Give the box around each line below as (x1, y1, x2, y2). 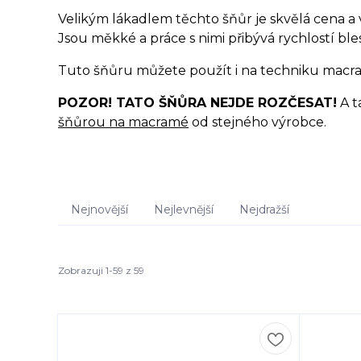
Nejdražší (239, 202, 289, 217)
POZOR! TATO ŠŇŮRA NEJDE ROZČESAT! (58, 95, 337, 110)
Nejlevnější (154, 202, 214, 217)
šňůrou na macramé (58, 114, 189, 130)
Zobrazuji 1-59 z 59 (58, 263, 144, 276)
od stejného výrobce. (189, 114, 326, 130)
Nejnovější (71, 202, 128, 217)
